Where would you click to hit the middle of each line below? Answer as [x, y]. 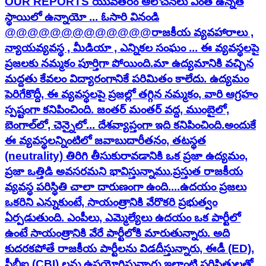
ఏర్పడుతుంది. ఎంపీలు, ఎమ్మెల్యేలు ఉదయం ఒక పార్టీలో [123, 217]
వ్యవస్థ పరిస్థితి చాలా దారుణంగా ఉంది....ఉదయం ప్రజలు [126, 186]
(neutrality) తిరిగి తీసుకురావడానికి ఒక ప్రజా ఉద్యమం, [126, 156]
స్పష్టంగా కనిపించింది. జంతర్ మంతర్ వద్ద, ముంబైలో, [117, 109]
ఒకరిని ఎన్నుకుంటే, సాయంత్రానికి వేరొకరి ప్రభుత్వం [111, 202]
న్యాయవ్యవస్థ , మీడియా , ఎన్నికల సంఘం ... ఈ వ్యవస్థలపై [132, 47]
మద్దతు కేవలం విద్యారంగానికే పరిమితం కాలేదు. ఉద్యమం [127, 78]
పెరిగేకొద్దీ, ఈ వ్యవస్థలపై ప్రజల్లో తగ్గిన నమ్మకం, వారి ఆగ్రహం [131, 94]
